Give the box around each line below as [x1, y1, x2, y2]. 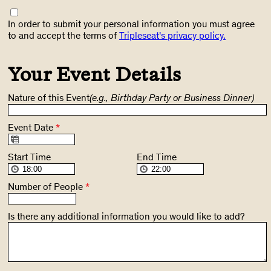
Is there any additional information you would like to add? [8, 210, 244, 222]
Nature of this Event [8, 91, 90, 103]
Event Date [8, 121, 56, 133]
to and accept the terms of [8, 29, 119, 41]
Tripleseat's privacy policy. [119, 29, 226, 41]
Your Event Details [8, 63, 181, 86]
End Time [137, 151, 177, 163]
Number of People [8, 180, 85, 192]
